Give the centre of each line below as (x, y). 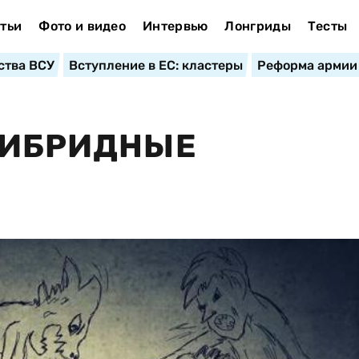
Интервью (175, 26)
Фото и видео (83, 26)
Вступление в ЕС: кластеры (155, 65)
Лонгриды (258, 26)
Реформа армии (307, 65)
